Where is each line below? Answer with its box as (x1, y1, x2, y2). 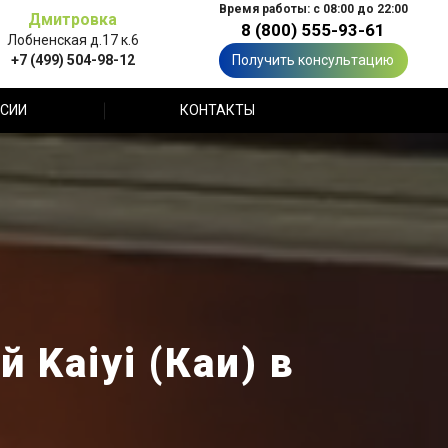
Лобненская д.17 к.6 (6, 31, 139, 48)
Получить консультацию (232, 52, 394, 68)
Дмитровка (28, 9, 117, 29)
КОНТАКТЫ (179, 102, 255, 118)
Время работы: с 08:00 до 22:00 (218, 2, 408, 16)
